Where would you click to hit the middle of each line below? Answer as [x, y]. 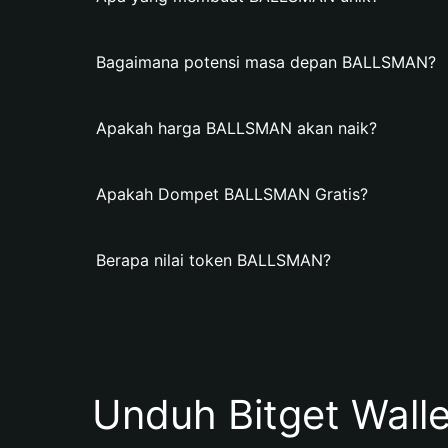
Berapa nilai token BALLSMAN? [213, 260]
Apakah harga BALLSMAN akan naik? [236, 128]
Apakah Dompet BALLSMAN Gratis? [232, 194]
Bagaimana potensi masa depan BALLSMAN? [266, 62]
